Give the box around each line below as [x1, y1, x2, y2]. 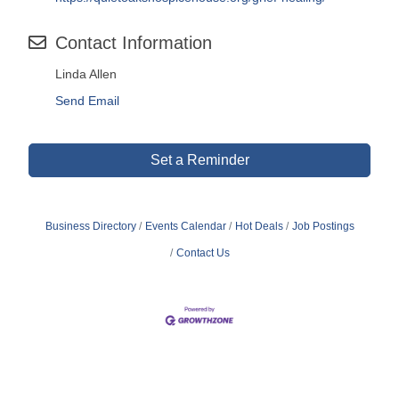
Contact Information [55, 33, 212, 53]
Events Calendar [144, 220, 226, 233]
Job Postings [291, 220, 354, 233]
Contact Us [175, 247, 230, 260]
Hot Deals [234, 220, 283, 233]
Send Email [55, 94, 119, 109]
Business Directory [45, 220, 136, 233]
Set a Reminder [150, 152, 249, 168]
